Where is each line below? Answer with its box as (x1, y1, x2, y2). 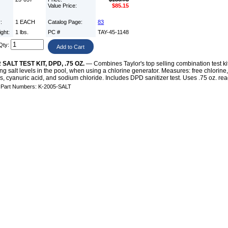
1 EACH (15, 19, 36, 25)
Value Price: (48, 3, 79, 9)
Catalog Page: (48, 19, 84, 25)
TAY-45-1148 (98, 29, 129, 36)
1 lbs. (15, 29, 29, 36)
